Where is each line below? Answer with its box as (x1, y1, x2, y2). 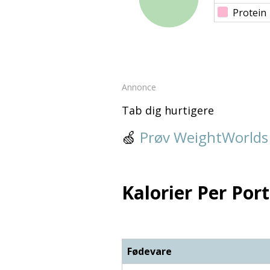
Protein (233, 6, 266, 20)
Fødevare (127, 245, 172, 259)
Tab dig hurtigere (122, 103, 214, 118)
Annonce (122, 81, 156, 93)
